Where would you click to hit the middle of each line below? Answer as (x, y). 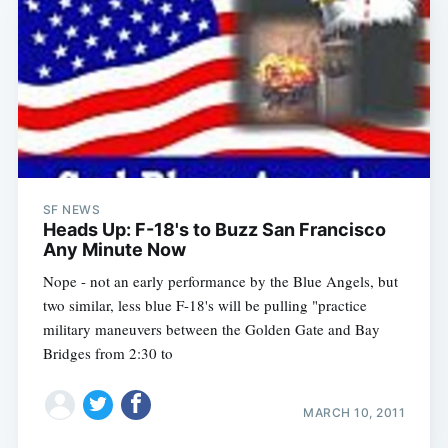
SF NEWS (71, 210)
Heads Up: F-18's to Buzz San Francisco (214, 230)
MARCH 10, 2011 (354, 412)
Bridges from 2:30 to (107, 353)
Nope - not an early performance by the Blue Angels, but (220, 281)
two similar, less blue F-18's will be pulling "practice (204, 305)
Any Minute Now (114, 250)
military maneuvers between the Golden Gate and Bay (211, 329)
